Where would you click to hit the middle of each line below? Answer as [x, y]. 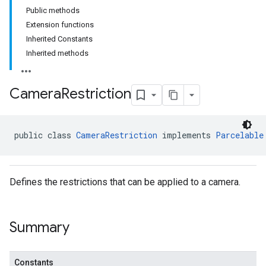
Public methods [53, 10]
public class [45, 135]
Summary [39, 227]
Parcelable [240, 135]
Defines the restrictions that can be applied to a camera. [125, 182]
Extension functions [60, 25]
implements [186, 135]
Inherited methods [57, 53]
